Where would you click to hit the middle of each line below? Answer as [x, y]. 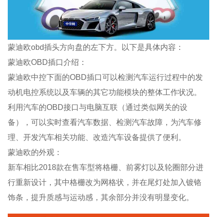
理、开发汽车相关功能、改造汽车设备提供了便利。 [97, 137]
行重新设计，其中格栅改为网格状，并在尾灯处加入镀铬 [105, 182]
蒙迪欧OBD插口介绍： [47, 62]
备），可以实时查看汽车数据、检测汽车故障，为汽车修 [105, 122]
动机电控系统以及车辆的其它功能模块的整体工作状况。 [105, 92]
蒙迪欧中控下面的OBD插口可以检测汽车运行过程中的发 [106, 77]
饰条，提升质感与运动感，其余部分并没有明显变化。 [101, 197]
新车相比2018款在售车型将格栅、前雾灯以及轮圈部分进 [106, 167]
